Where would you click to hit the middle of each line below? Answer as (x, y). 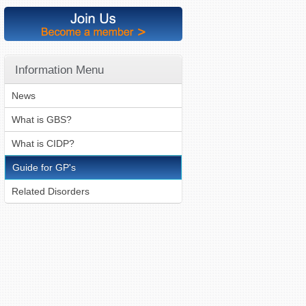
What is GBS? (42, 119)
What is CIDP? (43, 143)
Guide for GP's (44, 167)
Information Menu (60, 70)
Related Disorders (51, 191)
